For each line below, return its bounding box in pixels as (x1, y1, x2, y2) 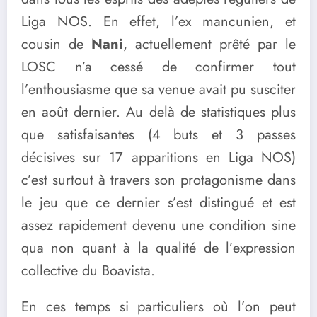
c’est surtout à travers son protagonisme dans (21, 169, 296, 190)
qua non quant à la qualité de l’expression (21, 237, 296, 258)
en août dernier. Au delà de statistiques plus (21, 101, 296, 122)
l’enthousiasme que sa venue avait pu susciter (21, 79, 296, 100)
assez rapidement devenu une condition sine (21, 214, 296, 236)
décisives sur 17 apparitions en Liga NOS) (21, 146, 296, 168)
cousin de (21, 33, 91, 54)
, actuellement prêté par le (123, 33, 296, 54)
